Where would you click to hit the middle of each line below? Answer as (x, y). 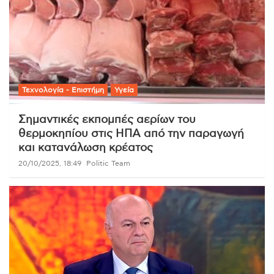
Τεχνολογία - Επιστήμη (63, 90)
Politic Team (108, 163)
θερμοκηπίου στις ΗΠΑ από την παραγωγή (131, 134)
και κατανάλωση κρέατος (86, 148)
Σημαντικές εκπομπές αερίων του (107, 120)
